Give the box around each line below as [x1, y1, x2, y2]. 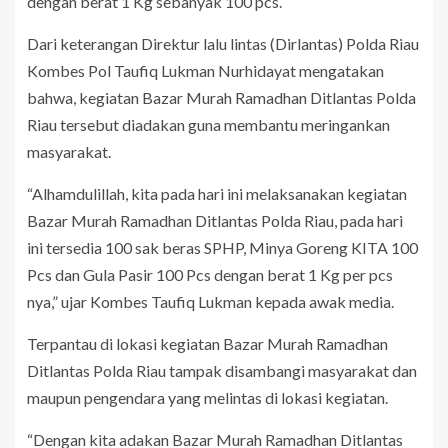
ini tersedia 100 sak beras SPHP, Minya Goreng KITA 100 [27, 237, 418, 257]
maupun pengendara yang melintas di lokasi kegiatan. [27, 387, 388, 407]
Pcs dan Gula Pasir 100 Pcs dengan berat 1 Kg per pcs [27, 264, 393, 284]
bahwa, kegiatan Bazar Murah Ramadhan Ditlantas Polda [27, 87, 416, 107]
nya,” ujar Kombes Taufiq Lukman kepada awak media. [27, 291, 394, 311]
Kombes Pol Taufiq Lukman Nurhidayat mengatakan [27, 60, 384, 80]
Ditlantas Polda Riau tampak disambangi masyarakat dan [27, 360, 417, 380]
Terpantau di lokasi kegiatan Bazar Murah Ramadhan [27, 333, 388, 353]
